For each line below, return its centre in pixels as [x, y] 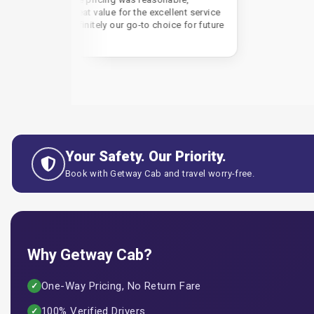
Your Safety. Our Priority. [145, 156]
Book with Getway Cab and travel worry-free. [160, 173]
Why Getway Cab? [90, 255]
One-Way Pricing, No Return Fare [121, 286]
